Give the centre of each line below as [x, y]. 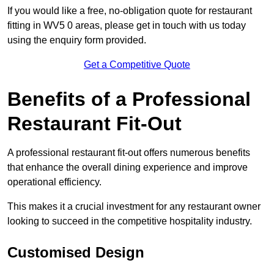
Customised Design [76, 253]
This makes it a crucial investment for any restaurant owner [134, 207]
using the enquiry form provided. [77, 40]
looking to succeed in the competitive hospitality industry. [130, 221]
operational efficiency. [54, 182]
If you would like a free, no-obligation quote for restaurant [130, 11]
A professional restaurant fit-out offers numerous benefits [129, 153]
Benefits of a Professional [129, 99]
